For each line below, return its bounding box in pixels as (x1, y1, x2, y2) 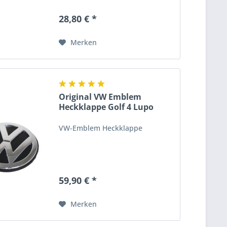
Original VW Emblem (59, 91, 142, 103)
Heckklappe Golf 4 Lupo (59, 101, 154, 113)
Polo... (59, 111, 85, 123)
